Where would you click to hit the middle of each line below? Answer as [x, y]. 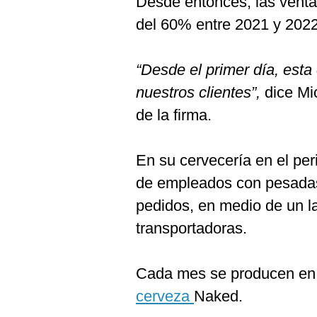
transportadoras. [191, 228]
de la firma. [174, 115]
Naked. [218, 296]
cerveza [165, 296]
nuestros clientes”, [198, 92]
